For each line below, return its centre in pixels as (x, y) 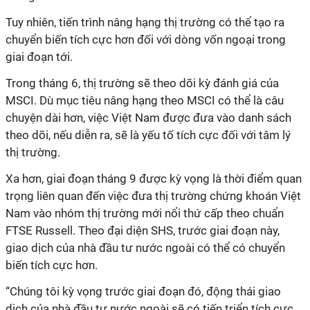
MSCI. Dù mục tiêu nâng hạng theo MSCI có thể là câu (145, 100)
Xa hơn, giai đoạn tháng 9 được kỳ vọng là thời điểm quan (154, 179)
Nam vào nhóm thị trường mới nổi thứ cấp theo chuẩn (145, 213)
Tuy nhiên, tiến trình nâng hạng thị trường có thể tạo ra (145, 22)
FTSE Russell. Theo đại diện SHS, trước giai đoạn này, (143, 230)
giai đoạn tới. (39, 57)
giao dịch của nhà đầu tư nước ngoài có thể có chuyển (145, 248)
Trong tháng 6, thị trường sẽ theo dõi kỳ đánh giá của (142, 83)
